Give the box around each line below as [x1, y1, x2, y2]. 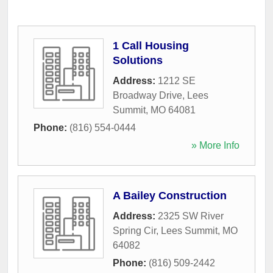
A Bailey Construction [113, 189, 227, 202]
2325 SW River [158, 210, 224, 221]
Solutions [113, 54, 163, 66]
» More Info [191, 140, 239, 151]
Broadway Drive [113, 90, 182, 101]
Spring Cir [113, 225, 156, 236]
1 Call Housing [113, 39, 189, 52]
